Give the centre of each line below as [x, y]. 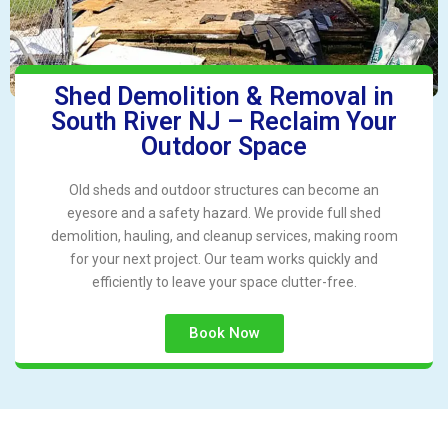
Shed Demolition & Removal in [224, 97]
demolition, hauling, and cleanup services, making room [224, 236]
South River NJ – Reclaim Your [224, 122]
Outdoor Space [224, 147]
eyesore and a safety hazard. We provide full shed [224, 213]
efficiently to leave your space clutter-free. [224, 282]
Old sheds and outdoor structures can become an [224, 190]
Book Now [224, 333]
